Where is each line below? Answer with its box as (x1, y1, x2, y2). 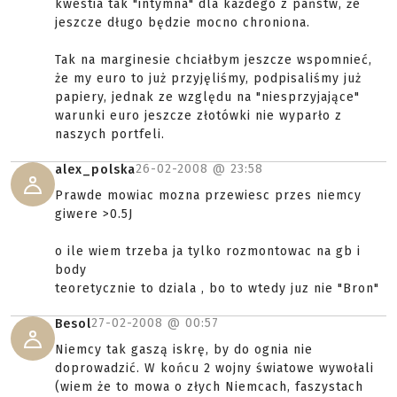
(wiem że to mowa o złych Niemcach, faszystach (55, 379, 363, 394)
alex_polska (55, 162, 136, 177)
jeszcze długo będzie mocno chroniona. (55, 15, 310, 30)
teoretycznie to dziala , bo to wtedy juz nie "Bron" (55, 281, 379, 296)
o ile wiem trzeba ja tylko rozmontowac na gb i (55, 244, 361, 259)
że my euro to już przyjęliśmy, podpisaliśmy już (55, 71, 362, 86)
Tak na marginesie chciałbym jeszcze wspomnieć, (55, 52, 372, 67)
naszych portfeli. (55, 127, 165, 142)
